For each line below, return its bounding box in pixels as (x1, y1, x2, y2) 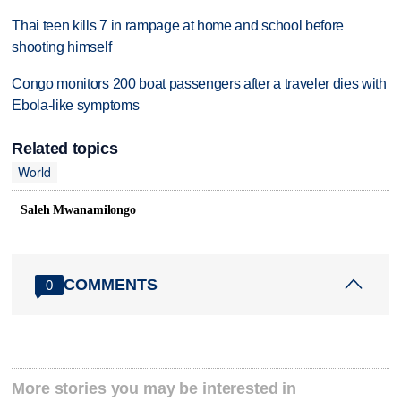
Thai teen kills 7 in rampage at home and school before (12, 18, 345, 34)
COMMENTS (64, 275, 158, 294)
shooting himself (12, 39, 112, 55)
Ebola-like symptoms (12, 98, 140, 114)
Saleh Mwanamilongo (21, 203, 136, 218)
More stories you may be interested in (12, 380, 297, 398)
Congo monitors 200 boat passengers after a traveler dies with (12, 76, 387, 92)
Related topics (12, 139, 118, 158)
